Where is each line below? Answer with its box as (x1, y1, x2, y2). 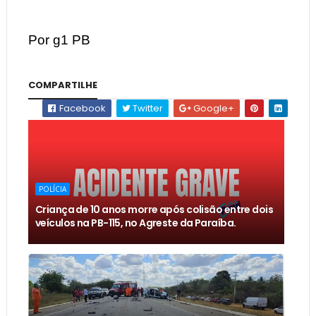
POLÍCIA (38, 184, 66, 195)
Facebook (57, 102, 107, 116)
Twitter (130, 102, 164, 116)
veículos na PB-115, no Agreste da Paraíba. (35, 216, 236, 231)
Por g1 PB (28, 32, 90, 48)
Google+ (191, 102, 235, 116)
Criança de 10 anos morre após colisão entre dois (35, 202, 274, 217)
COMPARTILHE (28, 78, 97, 92)
